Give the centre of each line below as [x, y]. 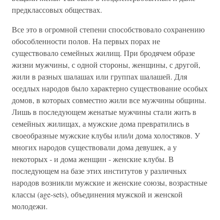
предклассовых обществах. [57, 10]
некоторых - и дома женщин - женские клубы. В [93, 159]
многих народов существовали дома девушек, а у [94, 147]
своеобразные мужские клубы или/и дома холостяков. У [106, 135]
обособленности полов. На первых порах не [86, 41]
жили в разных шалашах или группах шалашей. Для [99, 76]
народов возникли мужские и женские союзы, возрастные [110, 182]
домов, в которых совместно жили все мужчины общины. [109, 100]
